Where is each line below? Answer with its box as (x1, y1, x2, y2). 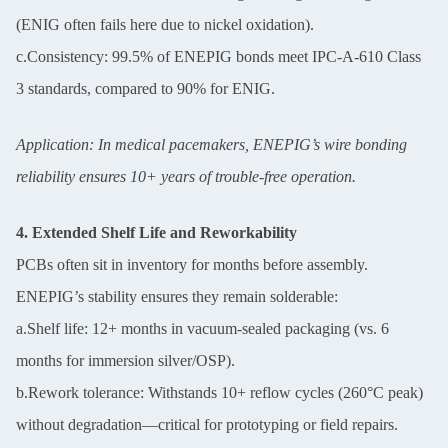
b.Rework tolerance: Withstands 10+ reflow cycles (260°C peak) (16, 384, 423, 401)
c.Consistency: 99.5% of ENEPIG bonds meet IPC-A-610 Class (16, 48, 421, 65)
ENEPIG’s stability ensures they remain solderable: (16, 288, 338, 305)
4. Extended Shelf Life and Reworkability (16, 224, 297, 241)
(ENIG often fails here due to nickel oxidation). (16, 16, 314, 33)
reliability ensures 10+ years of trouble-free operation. (16, 168, 356, 185)
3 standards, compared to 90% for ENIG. (16, 80, 275, 97)
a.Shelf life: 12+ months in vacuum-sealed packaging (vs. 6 (16, 320, 389, 337)
